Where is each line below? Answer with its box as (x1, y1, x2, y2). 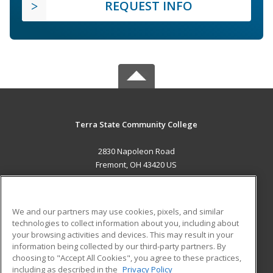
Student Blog (137, 243, 185, 254)
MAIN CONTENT (102, 183, 171, 196)
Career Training (40, 199, 97, 210)
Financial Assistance (40, 256, 115, 268)
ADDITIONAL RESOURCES (85, 227, 188, 239)
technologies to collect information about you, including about (12, 217, 239, 229)
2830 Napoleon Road (97, 145, 175, 157)
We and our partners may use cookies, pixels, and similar (12, 205, 224, 217)
